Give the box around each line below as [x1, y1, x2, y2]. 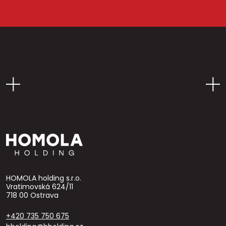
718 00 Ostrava [6, 190, 59, 200]
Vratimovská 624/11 [6, 181, 73, 192]
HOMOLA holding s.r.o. [6, 173, 81, 183]
